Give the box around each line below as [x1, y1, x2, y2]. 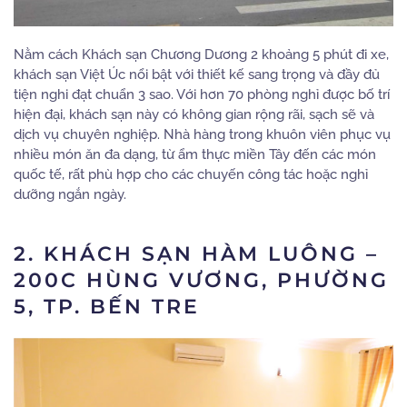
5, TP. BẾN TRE [14, 294, 200, 319]
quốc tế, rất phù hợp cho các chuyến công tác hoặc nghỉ [14, 166, 368, 183]
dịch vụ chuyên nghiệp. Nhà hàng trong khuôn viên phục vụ [14, 126, 391, 143]
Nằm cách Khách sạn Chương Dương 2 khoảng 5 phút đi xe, [14, 46, 389, 63]
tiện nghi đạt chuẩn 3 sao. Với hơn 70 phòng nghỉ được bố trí [14, 86, 390, 103]
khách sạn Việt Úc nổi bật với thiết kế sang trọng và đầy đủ [14, 66, 380, 83]
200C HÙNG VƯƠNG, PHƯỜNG [14, 268, 389, 293]
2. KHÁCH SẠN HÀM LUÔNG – [14, 242, 379, 266]
